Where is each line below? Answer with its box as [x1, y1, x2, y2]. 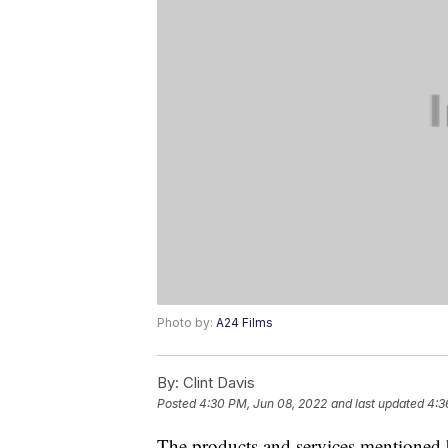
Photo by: [157, 315, 216, 331]
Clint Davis [179, 373, 255, 393]
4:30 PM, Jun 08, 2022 [199, 396, 327, 412]
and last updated [331, 396, 424, 412]
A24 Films [216, 315, 273, 331]
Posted [157, 396, 199, 412]
